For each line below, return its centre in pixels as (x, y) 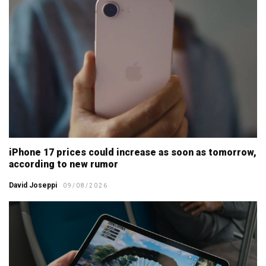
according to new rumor (64, 164)
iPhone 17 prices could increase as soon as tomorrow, (133, 152)
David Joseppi (33, 185)
